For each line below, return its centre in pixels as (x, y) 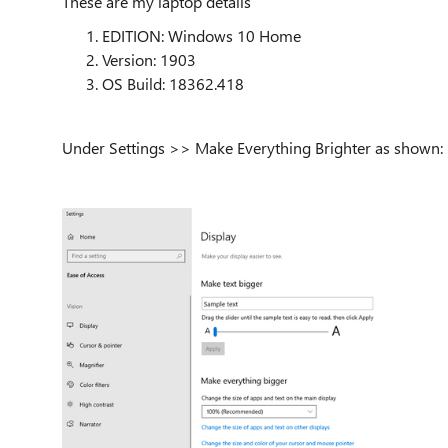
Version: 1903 (149, 59)
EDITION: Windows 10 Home (203, 35)
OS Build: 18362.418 (175, 83)
